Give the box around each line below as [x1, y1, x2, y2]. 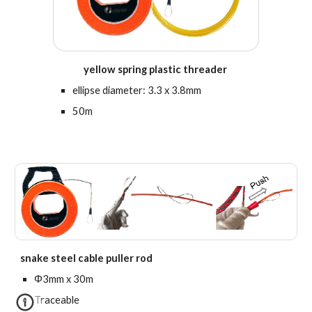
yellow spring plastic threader [83, 63, 229, 75]
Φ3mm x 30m [34, 273, 94, 286]
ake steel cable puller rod [31, 252, 153, 265]
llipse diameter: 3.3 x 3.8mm [78, 84, 202, 96]
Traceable [34, 294, 80, 306]
